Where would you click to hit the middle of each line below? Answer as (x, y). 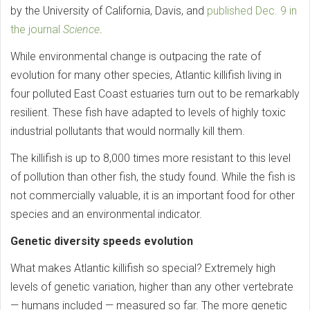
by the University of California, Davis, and (109, 11)
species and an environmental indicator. (106, 215)
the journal (37, 30)
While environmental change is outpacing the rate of (136, 57)
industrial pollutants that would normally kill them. (128, 131)
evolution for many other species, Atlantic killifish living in (146, 75)
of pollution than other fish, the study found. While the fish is (153, 177)
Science (81, 30)
